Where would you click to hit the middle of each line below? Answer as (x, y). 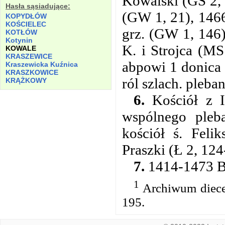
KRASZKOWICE (32, 73)
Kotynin (19, 40)
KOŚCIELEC (26, 24)
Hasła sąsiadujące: (38, 6)
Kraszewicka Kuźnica (42, 65)
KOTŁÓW (21, 32)
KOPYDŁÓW (26, 16)
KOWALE (21, 48)
